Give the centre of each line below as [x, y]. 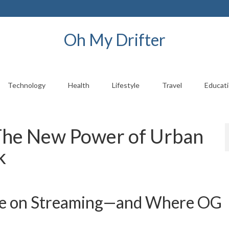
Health [78, 85]
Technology [26, 85]
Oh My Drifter [114, 40]
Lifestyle [125, 85]
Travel [172, 85]
